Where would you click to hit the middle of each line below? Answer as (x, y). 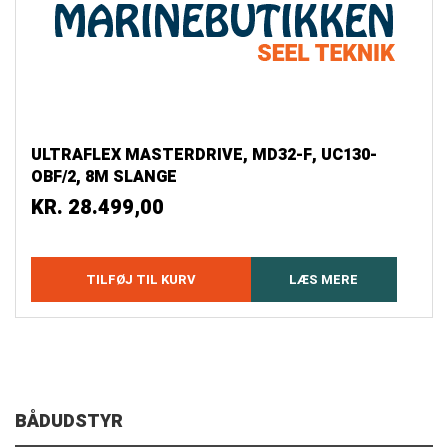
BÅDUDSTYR (69, 422)
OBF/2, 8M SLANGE (104, 177)
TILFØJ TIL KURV (140, 280)
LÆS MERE (324, 280)
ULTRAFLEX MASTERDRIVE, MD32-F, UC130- (204, 155)
